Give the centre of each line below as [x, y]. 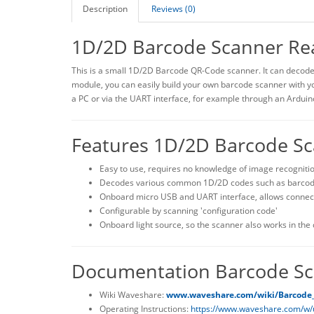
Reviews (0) [173, 8]
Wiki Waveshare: [133, 294]
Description [105, 8]
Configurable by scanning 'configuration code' [189, 210]
